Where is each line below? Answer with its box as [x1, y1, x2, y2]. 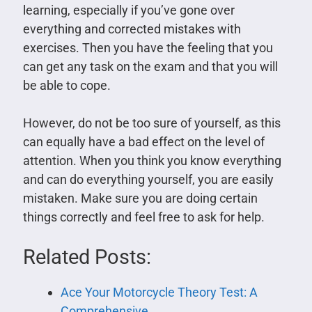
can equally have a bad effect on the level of [22, 134, 265, 150]
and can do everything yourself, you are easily [22, 172, 274, 187]
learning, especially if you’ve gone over [22, 3, 235, 18]
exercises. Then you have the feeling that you [22, 40, 273, 56]
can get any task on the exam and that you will [22, 59, 278, 75]
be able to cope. [22, 78, 111, 93]
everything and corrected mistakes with [22, 22, 241, 37]
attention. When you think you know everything [22, 153, 281, 169]
